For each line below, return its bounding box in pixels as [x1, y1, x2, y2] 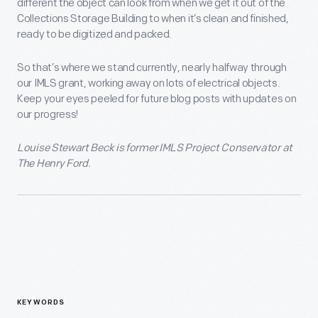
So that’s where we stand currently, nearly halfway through [17, 60, 287, 75]
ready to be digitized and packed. [17, 27, 176, 41]
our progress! [17, 107, 79, 121]
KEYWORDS [17, 298, 65, 307]
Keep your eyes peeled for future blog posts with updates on [17, 92, 297, 106]
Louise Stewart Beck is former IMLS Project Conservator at [17, 141, 292, 155]
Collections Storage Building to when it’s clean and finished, [17, 11, 289, 26]
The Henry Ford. [17, 156, 91, 170]
